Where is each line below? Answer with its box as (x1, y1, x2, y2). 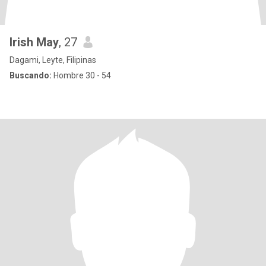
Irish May (9, 35, 59, 49)
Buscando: (9, 71, 52, 80)
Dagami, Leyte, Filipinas (9, 55, 96, 65)
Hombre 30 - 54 (52, 71, 111, 80)
